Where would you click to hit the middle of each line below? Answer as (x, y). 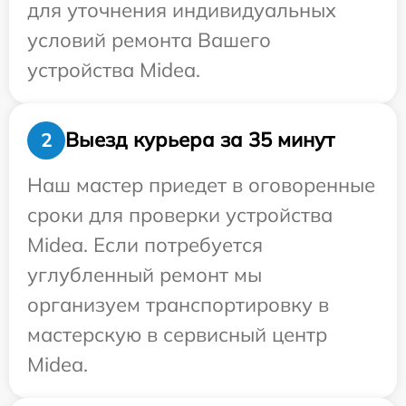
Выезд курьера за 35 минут (200, 140)
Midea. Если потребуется (145, 244)
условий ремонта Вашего (149, 39)
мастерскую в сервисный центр (177, 334)
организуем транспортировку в (178, 304)
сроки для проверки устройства (180, 214)
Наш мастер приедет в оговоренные (201, 184)
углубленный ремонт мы (145, 274)
